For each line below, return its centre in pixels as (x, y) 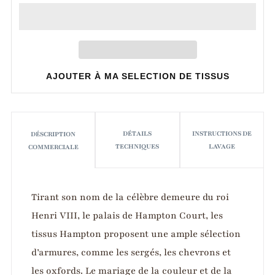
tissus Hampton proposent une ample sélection (136, 234)
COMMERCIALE (53, 147)
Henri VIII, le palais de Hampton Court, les (127, 215)
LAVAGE (222, 146)
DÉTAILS (137, 134)
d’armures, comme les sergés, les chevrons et (131, 252)
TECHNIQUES (137, 146)
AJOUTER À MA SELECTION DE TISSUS (137, 76)
